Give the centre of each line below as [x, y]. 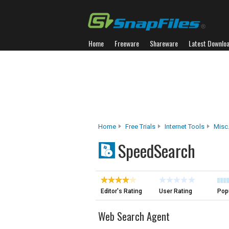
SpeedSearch [157, 151]
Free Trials [140, 127]
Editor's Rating [121, 191]
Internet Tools [185, 127]
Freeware [127, 43]
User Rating [176, 191]
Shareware [164, 43]
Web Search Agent [134, 216]
